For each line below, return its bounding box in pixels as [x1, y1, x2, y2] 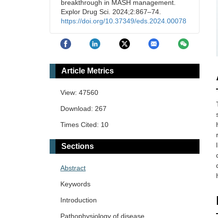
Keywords [60, 180, 91, 188]
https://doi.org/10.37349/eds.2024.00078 [61, 17, 186, 25]
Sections [61, 142, 94, 151]
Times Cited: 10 [60, 121, 109, 129]
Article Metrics [61, 67, 114, 75]
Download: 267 [60, 105, 107, 113]
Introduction [60, 196, 97, 204]
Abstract [60, 164, 86, 172]
